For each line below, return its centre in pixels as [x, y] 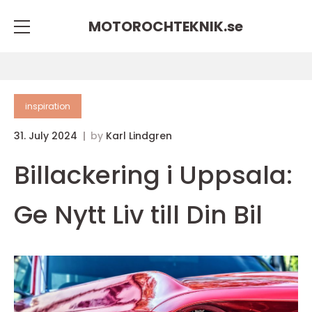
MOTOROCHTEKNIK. [158, 26]
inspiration [48, 106]
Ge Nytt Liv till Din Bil [138, 215]
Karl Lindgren [139, 136]
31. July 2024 [47, 136]
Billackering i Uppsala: [153, 175]
